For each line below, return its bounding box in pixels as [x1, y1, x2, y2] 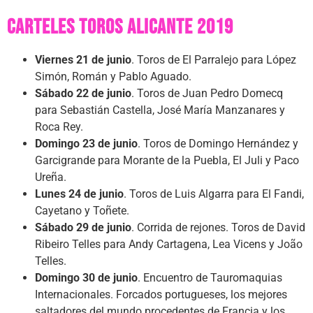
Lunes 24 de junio [35, 187, 124, 201]
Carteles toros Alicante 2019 [7, 14, 233, 40]
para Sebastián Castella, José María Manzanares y [35, 103, 285, 117]
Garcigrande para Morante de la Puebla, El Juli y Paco [35, 153, 299, 167]
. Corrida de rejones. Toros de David [131, 220, 305, 234]
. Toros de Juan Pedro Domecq [131, 86, 283, 100]
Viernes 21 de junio [35, 52, 131, 66]
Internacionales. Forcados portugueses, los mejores [35, 287, 287, 301]
